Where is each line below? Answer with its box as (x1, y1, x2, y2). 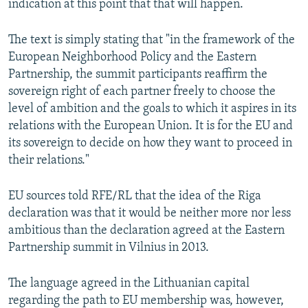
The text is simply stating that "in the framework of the (8, 34, 295, 47)
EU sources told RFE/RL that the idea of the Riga (8, 190, 261, 203)
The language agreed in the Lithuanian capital (8, 277, 250, 291)
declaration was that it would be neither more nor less (8, 207, 291, 221)
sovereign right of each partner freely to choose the (8, 85, 276, 99)
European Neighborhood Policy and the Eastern (8, 51, 256, 65)
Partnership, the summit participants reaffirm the (8, 68, 267, 82)
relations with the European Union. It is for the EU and (8, 120, 293, 133)
